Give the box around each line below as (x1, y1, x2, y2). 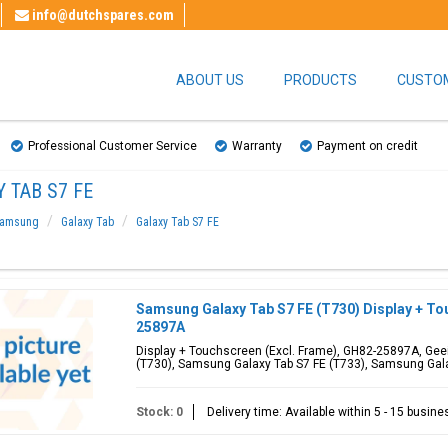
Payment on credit (317, 139, 418, 153)
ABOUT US (176, 72, 244, 88)
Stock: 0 (135, 405, 183, 419)
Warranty (232, 139, 282, 153)
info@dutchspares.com (32, 7, 174, 23)
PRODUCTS (284, 72, 357, 88)
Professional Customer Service (28, 139, 197, 153)
